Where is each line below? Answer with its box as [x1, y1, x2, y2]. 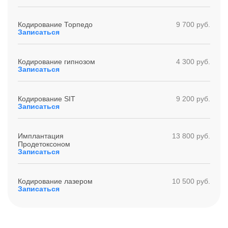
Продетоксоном [18, 140, 70, 148]
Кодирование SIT [18, 95, 75, 103]
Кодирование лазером [18, 177, 93, 185]
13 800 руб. [172, 132, 210, 140]
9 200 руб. [176, 95, 210, 103]
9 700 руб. [176, 20, 210, 28]
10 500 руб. [172, 177, 210, 185]
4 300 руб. [176, 58, 210, 66]
